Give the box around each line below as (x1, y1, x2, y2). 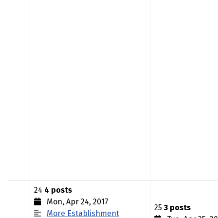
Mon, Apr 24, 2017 (41, 197, 109, 206)
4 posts (44, 185, 72, 195)
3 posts (164, 203, 191, 212)
